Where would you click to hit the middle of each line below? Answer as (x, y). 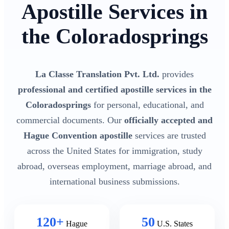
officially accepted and (168, 120)
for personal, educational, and (147, 105)
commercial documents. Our (70, 120)
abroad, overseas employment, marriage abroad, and (114, 166)
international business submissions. (114, 181)
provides (177, 74)
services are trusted (169, 135)
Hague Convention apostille (78, 135)
